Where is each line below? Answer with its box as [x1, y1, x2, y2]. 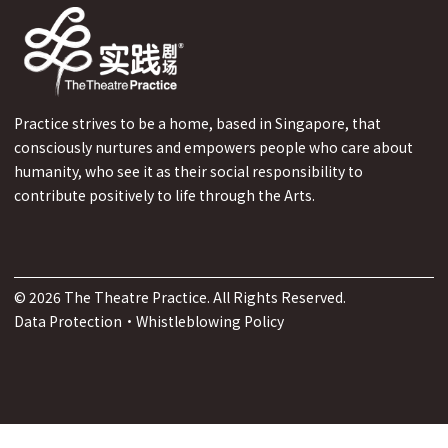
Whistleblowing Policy [136, 310, 284, 331]
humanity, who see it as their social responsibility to [14, 160, 363, 181]
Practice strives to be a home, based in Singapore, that [14, 112, 381, 133]
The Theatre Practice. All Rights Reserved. [64, 286, 346, 307]
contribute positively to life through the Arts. [14, 184, 315, 205]
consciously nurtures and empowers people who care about [14, 136, 413, 157]
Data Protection [14, 310, 122, 331]
